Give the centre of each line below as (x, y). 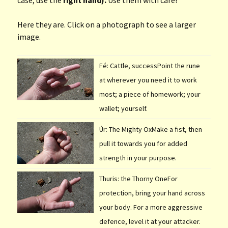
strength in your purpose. (138, 158)
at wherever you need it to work (148, 80)
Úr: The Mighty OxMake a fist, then (150, 129)
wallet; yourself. (123, 108)
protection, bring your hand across (152, 193)
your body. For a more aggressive (151, 207)
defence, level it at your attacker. (150, 221)
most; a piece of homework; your (150, 94)
